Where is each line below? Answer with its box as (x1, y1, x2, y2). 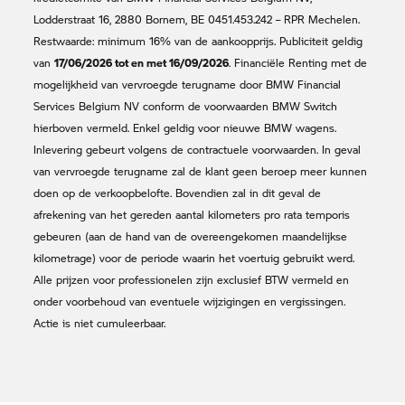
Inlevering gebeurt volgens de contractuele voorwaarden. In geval (33, 141, 362, 157)
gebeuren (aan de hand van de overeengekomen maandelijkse (33, 228, 348, 244)
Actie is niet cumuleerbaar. (33, 315, 166, 331)
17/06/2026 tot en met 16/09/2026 (54, 53, 230, 71)
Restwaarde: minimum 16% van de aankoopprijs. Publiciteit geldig (33, 33, 363, 49)
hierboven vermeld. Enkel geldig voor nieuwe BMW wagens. (33, 119, 337, 136)
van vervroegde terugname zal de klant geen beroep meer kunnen (33, 163, 368, 179)
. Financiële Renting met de (229, 54, 368, 71)
